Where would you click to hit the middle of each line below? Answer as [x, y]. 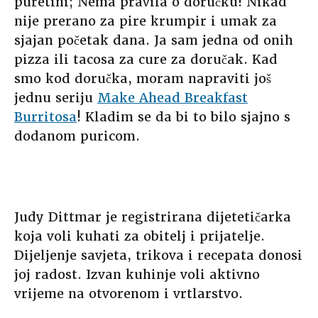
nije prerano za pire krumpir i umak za [146, 21]
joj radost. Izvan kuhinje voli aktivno [137, 275]
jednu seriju [56, 98]
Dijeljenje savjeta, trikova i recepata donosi [158, 256]
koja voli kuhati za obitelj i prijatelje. [139, 236]
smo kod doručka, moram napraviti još [143, 79]
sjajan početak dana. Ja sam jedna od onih [154, 40]
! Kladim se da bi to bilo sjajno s [183, 117]
